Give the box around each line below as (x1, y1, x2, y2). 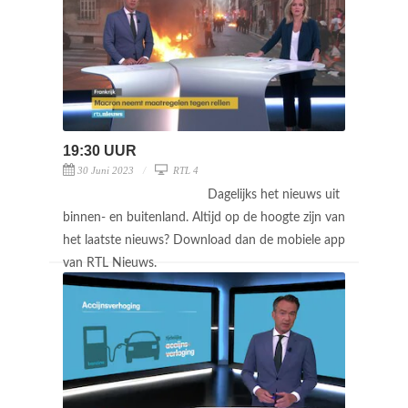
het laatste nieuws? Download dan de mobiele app (63, 233, 345, 247)
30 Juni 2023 (77, 164, 134, 176)
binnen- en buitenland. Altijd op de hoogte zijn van (63, 210, 345, 224)
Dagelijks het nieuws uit (208, 188, 340, 201)
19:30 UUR (63, 142, 137, 158)
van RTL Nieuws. (63, 256, 160, 270)
